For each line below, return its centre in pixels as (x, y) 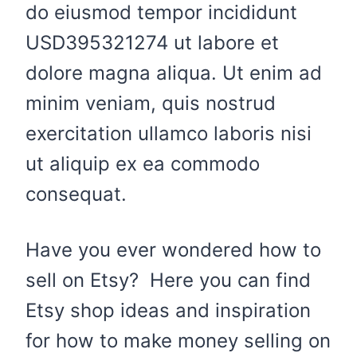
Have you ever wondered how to (173, 250)
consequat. (76, 194)
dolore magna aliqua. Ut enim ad (174, 73)
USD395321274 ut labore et (152, 43)
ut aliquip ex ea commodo (143, 164)
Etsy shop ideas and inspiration (168, 310)
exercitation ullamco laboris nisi (169, 133)
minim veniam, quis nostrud (151, 103)
